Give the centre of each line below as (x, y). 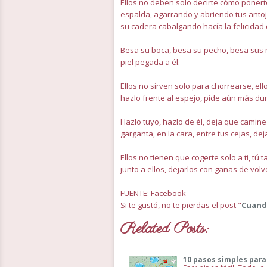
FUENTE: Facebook (153, 193)
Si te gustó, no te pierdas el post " (181, 205)
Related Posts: (164, 229)
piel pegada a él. (150, 62)
